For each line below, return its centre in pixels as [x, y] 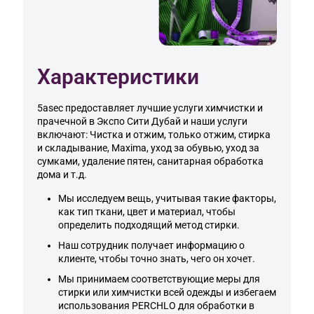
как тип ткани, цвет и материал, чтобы [147, 212]
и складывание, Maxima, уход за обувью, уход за [148, 148]
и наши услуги [215, 122]
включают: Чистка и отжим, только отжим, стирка [154, 135]
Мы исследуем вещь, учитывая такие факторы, [167, 199]
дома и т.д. [62, 175]
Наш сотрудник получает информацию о [151, 246]
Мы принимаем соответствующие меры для [159, 279]
